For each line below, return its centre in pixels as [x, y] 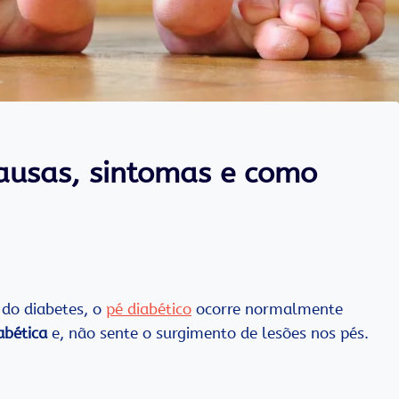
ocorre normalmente [267, 309]
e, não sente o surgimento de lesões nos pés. [208, 333]
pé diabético [149, 309]
